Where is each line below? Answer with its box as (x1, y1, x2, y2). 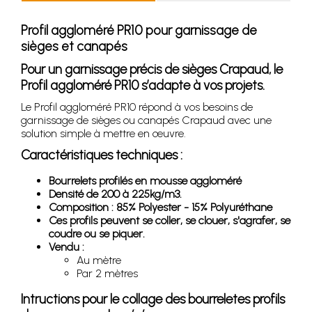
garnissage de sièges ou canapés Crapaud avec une (21, 113, 272, 127)
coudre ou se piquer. (49, 226, 145, 240)
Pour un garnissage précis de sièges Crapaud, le (21, 61, 283, 77)
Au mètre (77, 253, 121, 267)
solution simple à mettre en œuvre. (21, 126, 186, 140)
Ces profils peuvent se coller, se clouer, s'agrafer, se (49, 213, 290, 227)
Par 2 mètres (77, 266, 138, 280)
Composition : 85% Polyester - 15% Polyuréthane (49, 200, 272, 214)
